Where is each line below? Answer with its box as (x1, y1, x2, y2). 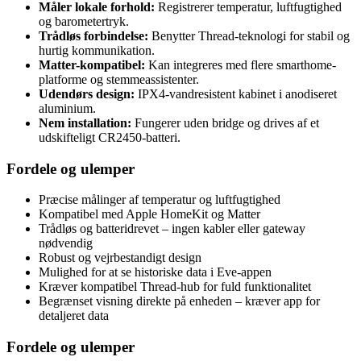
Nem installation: (39, 115, 131, 130)
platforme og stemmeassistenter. (39, 72, 199, 86)
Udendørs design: (39, 86, 135, 101)
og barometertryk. (39, 14, 129, 28)
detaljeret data (39, 309, 109, 323)
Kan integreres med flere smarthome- (145, 57, 336, 72)
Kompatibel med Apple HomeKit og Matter (39, 207, 260, 222)
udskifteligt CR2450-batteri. (39, 130, 180, 144)
